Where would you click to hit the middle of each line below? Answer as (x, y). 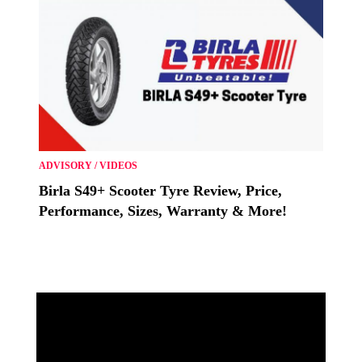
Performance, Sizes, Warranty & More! (163, 211)
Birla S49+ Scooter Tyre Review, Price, (160, 191)
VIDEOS (118, 166)
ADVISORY (65, 166)
